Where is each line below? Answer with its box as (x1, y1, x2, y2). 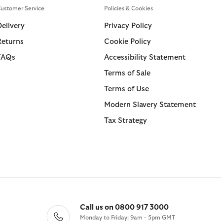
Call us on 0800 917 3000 (79, 203, 169, 211)
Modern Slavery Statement (104, 101, 196, 109)
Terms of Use (104, 85, 149, 93)
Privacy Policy (104, 22, 152, 30)
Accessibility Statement (104, 54, 185, 61)
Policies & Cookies (104, 5, 153, 11)
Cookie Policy (104, 38, 151, 45)
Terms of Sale (104, 70, 150, 77)
